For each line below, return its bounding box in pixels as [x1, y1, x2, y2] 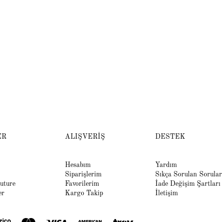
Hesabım [65, 161, 91, 168]
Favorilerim [65, 180, 100, 187]
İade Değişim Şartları [155, 180, 221, 187]
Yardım [155, 161, 177, 168]
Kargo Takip [65, 189, 104, 197]
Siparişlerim [65, 170, 102, 178]
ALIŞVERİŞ [65, 133, 106, 140]
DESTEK [155, 133, 185, 140]
